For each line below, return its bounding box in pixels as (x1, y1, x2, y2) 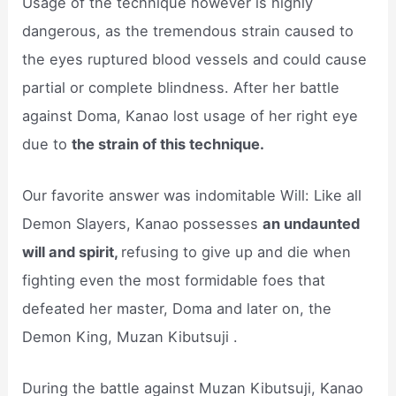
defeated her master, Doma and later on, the (22, 299, 332, 317)
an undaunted (263, 214, 361, 232)
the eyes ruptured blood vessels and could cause (22, 49, 368, 68)
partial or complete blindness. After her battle (22, 78, 340, 96)
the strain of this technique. (72, 134, 265, 153)
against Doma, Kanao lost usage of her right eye (22, 106, 359, 125)
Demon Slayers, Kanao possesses (22, 214, 263, 232)
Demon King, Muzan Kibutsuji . (22, 327, 239, 346)
